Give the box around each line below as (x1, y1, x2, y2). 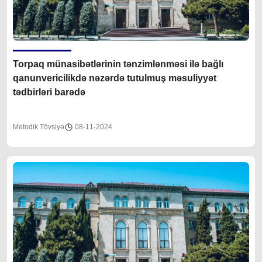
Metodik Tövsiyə (13, 122, 64, 131)
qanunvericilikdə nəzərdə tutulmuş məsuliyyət (13, 73, 168, 83)
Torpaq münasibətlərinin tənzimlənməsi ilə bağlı (13, 58, 223, 69)
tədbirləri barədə (13, 87, 85, 97)
